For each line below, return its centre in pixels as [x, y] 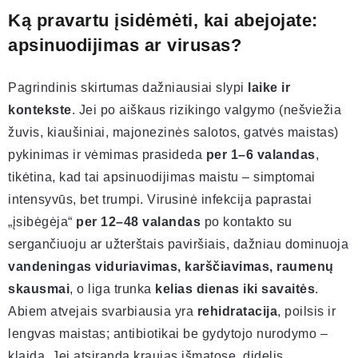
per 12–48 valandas [138, 222]
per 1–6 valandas [261, 155]
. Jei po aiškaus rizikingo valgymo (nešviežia [206, 110]
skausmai [39, 289]
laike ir [269, 88]
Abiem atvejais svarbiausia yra [103, 312]
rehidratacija [237, 312]
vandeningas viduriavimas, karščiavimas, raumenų [171, 267]
